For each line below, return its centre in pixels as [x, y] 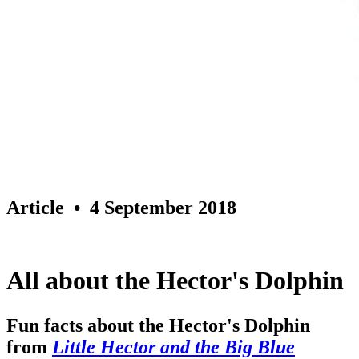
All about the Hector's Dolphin [175, 281]
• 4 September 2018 [150, 207]
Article [35, 207]
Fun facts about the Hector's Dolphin [158, 326]
